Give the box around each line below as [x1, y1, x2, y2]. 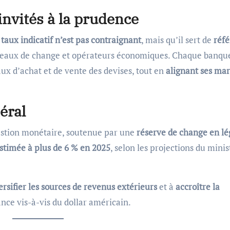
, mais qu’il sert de [141, 33, 214, 46]
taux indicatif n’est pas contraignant [1, 33, 141, 46]
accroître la [176, 180, 220, 193]
